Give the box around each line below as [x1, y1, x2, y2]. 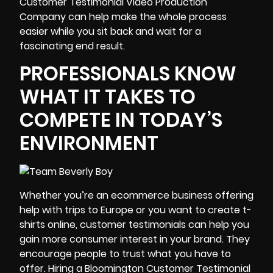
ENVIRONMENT [19, 129, 158, 157]
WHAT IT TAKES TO [19, 83, 196, 111]
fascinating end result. [19, 38, 125, 53]
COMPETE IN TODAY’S [19, 106, 222, 134]
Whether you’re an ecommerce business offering [19, 188, 253, 202]
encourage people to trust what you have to [19, 246, 231, 261]
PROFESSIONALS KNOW [19, 60, 236, 88]
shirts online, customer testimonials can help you [19, 217, 249, 232]
